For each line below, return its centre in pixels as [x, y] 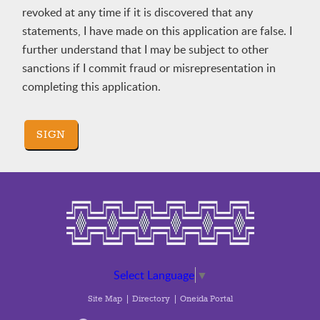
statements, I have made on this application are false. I [157, 31]
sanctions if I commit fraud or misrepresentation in [149, 68]
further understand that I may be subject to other [145, 50]
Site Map [105, 299]
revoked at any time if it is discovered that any [137, 12]
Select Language [154, 275]
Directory [151, 299]
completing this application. [91, 87]
